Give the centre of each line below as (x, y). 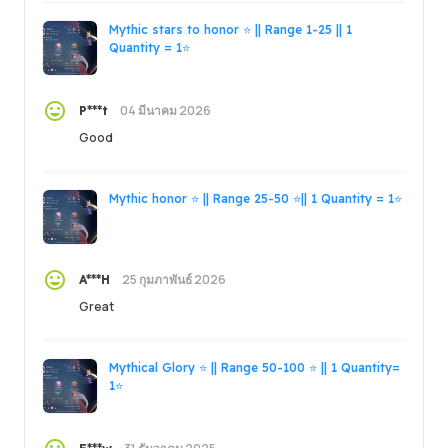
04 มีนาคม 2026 (165, 110)
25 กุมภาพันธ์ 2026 (174, 279)
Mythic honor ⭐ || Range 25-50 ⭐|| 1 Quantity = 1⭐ (255, 198)
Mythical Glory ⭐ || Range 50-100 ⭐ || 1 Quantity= (254, 367)
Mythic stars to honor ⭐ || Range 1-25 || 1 (230, 29)
